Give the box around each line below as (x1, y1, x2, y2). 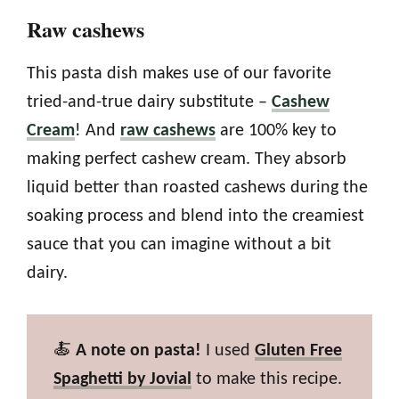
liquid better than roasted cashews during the (27, 178, 368, 197)
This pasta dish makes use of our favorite (27, 64, 331, 83)
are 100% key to (216, 121, 337, 140)
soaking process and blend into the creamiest (27, 207, 364, 225)
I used (201, 341, 255, 360)
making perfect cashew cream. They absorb (27, 150, 346, 168)
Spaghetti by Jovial (53, 370, 191, 388)
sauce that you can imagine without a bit (27, 235, 331, 254)
